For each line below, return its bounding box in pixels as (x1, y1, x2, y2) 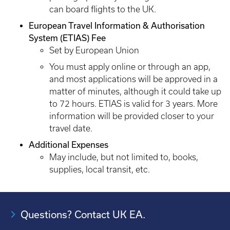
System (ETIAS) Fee (29, 33, 106, 43)
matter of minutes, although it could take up (49, 87, 221, 96)
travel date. (49, 124, 92, 133)
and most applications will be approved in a (49, 74, 218, 84)
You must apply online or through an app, (49, 62, 210, 71)
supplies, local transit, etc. (49, 165, 150, 174)
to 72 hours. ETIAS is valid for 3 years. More (49, 99, 218, 108)
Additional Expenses (29, 140, 108, 149)
